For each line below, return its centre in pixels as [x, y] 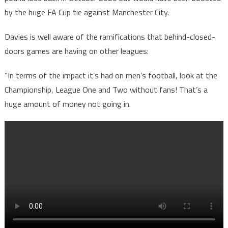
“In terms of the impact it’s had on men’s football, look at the [111, 75]
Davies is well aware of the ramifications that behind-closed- [110, 37]
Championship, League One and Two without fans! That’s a [106, 90]
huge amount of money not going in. [67, 104]
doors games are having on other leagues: [76, 51]
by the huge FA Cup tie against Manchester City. [87, 12]
